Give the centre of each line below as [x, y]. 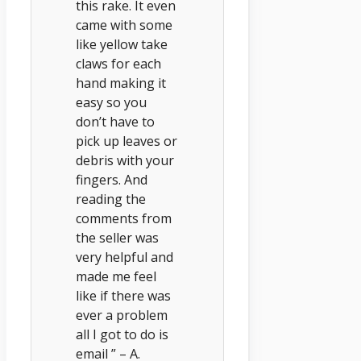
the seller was [117, 238]
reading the [111, 199]
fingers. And [112, 180]
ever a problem [122, 315]
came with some [124, 25]
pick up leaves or [127, 141]
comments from [124, 219]
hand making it [121, 83]
